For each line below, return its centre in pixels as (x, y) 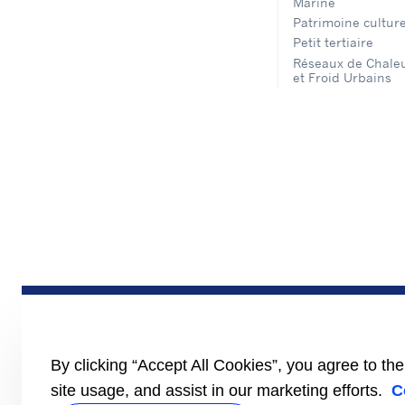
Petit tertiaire (333, 42)
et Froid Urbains (342, 77)
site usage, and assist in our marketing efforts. (219, 391)
